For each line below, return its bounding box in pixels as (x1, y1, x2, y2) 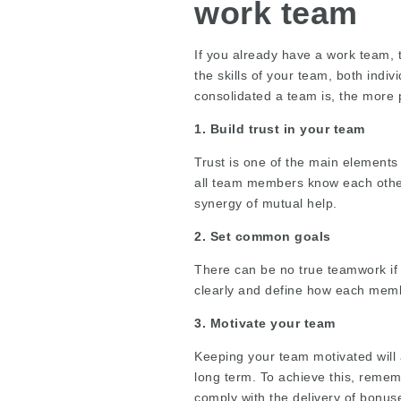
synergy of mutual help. (194, 195, 337, 210)
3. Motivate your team (194, 315, 336, 330)
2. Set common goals (194, 228, 331, 243)
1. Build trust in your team (194, 121, 365, 136)
